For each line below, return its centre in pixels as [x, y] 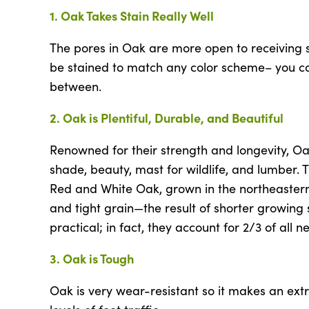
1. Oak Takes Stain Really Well [132, 15]
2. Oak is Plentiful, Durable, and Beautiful [167, 117]
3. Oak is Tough [92, 258]
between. [76, 86]
